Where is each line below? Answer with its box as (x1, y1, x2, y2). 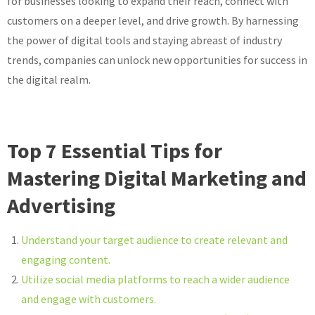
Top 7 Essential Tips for (7, 137, 222, 165)
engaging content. (21, 252, 110, 267)
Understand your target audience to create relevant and (21, 233, 288, 247)
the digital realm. (7, 72, 91, 87)
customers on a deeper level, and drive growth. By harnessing (7, 13, 299, 28)
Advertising (7, 192, 115, 219)
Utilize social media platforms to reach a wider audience (21, 272, 290, 287)
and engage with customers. (21, 292, 156, 307)
